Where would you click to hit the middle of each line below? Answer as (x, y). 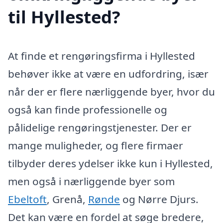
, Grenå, (67, 199)
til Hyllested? (64, 17)
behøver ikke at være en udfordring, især (108, 74)
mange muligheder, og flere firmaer (96, 146)
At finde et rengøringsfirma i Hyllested (102, 56)
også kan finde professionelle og (88, 110)
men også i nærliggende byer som (91, 181)
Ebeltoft (27, 199)
